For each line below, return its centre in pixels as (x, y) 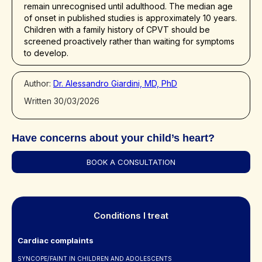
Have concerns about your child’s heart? (113, 138)
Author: (39, 84)
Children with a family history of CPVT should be (117, 30)
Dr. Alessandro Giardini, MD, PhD (115, 84)
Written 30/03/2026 (62, 101)
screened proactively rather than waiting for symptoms (129, 42)
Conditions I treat (131, 216)
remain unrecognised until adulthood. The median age (128, 6)
